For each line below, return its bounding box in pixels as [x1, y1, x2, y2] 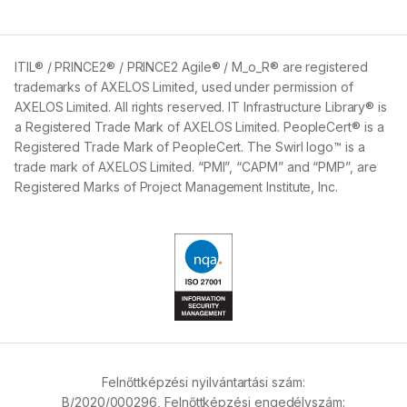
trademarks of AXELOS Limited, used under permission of [15, 79, 353, 95]
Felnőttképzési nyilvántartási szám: [102, 374, 305, 391]
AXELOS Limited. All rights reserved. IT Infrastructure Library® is [15, 99, 388, 115]
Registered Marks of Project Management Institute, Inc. [15, 179, 338, 195]
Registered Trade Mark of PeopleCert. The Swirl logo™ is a [15, 139, 365, 155]
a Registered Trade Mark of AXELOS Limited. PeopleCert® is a [15, 119, 384, 135]
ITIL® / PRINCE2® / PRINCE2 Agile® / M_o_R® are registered [15, 59, 368, 75]
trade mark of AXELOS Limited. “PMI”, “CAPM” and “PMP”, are [15, 159, 377, 175]
